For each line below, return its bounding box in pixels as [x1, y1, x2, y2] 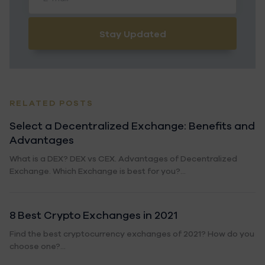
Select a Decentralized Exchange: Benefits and [9, 119, 255, 132]
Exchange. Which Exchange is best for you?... [9, 166, 186, 176]
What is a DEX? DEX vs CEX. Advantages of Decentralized [9, 154, 237, 164]
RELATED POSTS [9, 98, 93, 108]
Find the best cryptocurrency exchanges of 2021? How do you [9, 229, 254, 239]
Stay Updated [99, 28, 166, 39]
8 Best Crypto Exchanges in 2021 [9, 209, 177, 221]
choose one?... [9, 241, 66, 251]
